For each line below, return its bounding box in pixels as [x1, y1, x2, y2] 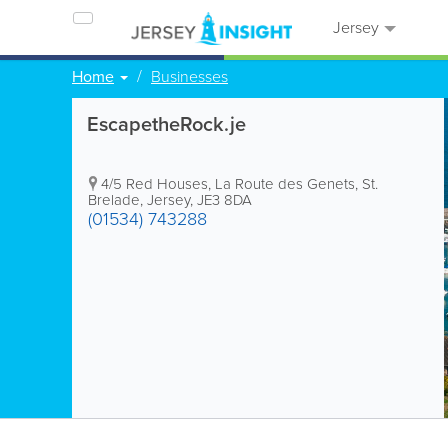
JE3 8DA [197, 189, 252, 211]
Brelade [88, 189, 140, 211]
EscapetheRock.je [87, 109, 246, 139]
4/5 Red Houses [101, 173, 208, 195]
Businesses [151, 65, 228, 88]
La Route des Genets [215, 173, 355, 195]
